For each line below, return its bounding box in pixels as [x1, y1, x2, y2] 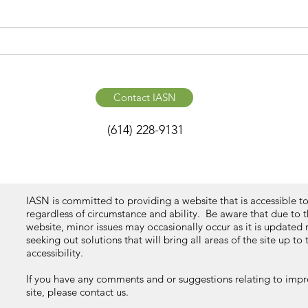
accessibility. [26, 246, 83, 260]
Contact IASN [113, 91, 176, 104]
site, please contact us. [26, 285, 129, 299]
